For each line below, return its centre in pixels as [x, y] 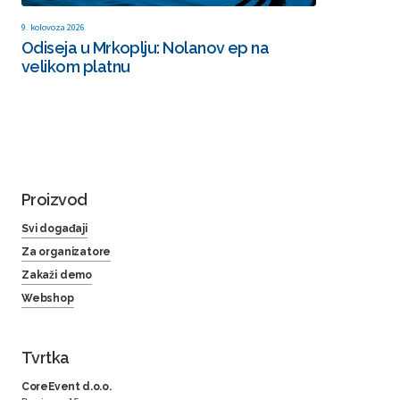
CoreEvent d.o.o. [67, 387]
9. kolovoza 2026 [53, 28]
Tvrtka [46, 358]
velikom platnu [76, 67]
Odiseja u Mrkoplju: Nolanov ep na [146, 48]
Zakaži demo [57, 275]
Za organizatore [67, 252]
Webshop [48, 299]
